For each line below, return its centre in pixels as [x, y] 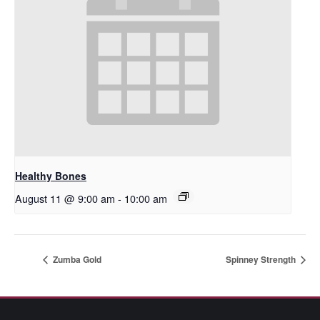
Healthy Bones [51, 176]
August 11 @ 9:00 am [65, 199]
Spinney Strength [262, 259]
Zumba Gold [76, 259]
